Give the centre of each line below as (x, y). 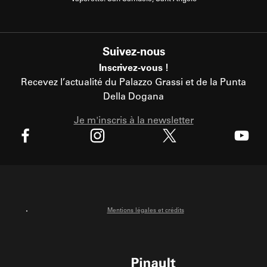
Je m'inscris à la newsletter (133, 121)
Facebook (36, 158)
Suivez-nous (133, 52)
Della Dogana (133, 97)
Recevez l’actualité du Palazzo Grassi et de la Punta (133, 83)
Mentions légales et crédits (145, 211)
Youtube (250, 158)
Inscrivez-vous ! (133, 68)
